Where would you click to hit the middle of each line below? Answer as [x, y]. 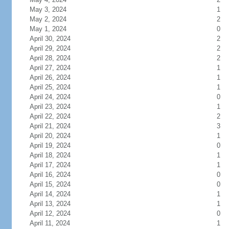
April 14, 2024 [50, 194]
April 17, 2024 [50, 165]
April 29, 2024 [50, 48]
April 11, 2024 [50, 223]
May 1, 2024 [48, 29]
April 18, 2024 [50, 155]
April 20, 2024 [50, 136]
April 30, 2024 [50, 39]
